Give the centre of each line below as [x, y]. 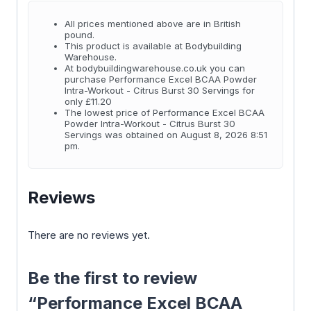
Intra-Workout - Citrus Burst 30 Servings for [159, 91]
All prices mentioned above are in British [152, 24]
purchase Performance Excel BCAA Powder [160, 79]
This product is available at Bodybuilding [153, 46]
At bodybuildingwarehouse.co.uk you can [154, 68]
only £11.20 [88, 102]
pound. [79, 35]
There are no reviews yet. [89, 235]
